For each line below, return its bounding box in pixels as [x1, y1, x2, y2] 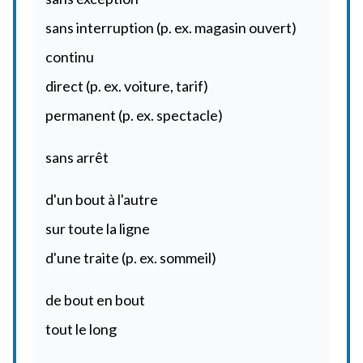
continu [45, 48, 94, 66]
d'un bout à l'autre [45, 190, 158, 208]
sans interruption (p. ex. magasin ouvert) [45, 19, 297, 36]
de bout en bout [45, 291, 145, 309]
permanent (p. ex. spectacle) [45, 106, 223, 124]
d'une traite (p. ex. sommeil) [45, 249, 216, 267]
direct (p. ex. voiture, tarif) [45, 77, 208, 95]
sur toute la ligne [45, 220, 150, 237]
